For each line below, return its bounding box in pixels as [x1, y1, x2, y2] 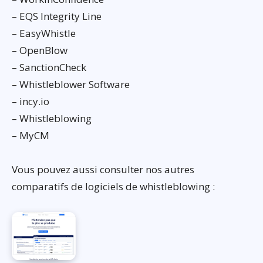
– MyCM [12, 128, 49, 142]
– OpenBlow [12, 43, 68, 57]
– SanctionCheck [12, 60, 86, 74]
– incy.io [12, 94, 49, 108]
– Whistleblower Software [12, 77, 130, 91]
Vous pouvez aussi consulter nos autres [12, 162, 194, 176]
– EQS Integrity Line [12, 9, 102, 23]
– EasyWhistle [12, 26, 76, 40]
